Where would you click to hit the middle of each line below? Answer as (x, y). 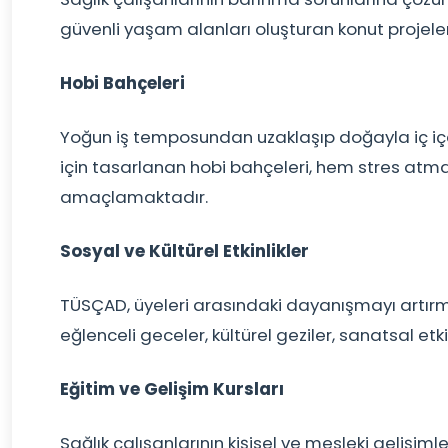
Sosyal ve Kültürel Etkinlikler (184, 251)
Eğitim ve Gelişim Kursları (172, 389)
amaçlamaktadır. (134, 197)
